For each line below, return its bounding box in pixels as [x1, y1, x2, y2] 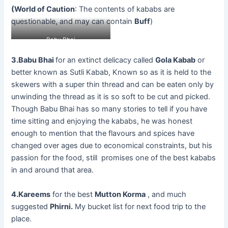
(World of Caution [11, 4, 75, 14]
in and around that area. [11, 165, 94, 175]
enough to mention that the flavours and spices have [11, 129, 195, 138]
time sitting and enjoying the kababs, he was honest [11, 117, 193, 126]
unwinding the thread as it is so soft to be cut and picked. [11, 92, 211, 102]
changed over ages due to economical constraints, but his [11, 141, 213, 151]
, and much [146, 189, 187, 199]
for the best [50, 189, 95, 199]
